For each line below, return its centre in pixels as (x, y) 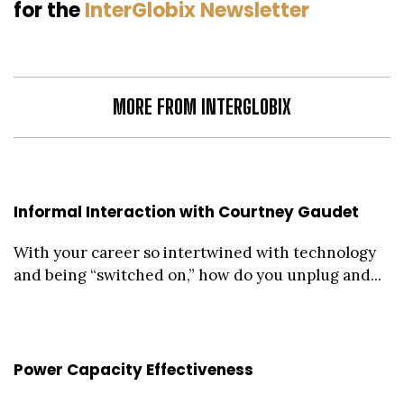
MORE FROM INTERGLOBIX (202, 106)
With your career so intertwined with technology (195, 252)
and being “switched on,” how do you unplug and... (197, 275)
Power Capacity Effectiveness (133, 369)
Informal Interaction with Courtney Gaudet (186, 211)
